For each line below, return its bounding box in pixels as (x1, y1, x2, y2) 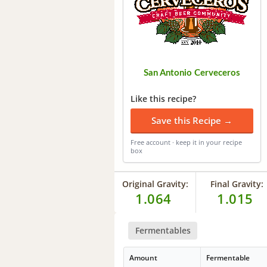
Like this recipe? (131, 92, 196, 104)
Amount (129, 253, 158, 263)
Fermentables (135, 224, 191, 236)
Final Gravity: (210, 178, 263, 190)
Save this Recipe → (151, 114, 232, 126)
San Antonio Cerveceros (144, 68, 240, 77)
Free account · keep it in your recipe (131, 137, 242, 147)
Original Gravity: (122, 178, 188, 190)
